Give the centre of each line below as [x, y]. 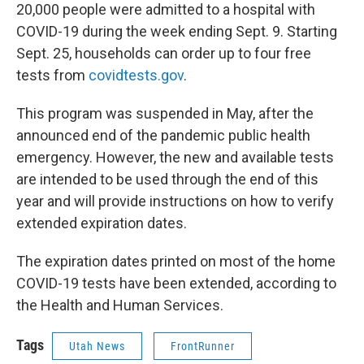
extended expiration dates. [102, 223]
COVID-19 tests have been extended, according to [176, 283]
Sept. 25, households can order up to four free [164, 53]
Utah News [97, 346]
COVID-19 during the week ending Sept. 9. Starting [177, 31]
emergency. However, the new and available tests [175, 157]
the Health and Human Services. [120, 305]
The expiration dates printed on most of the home [176, 261]
